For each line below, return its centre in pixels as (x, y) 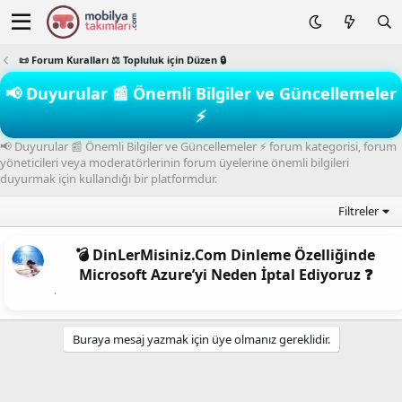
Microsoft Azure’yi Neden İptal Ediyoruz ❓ (225, 275)
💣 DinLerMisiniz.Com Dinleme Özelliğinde (225, 255)
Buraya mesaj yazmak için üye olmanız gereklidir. (201, 339)
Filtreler (359, 211)
